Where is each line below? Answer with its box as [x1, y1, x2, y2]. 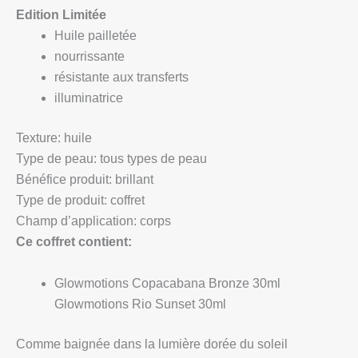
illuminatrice [54, 91, 123, 105]
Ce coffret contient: [16, 235, 132, 249]
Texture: [16, 131, 64, 145]
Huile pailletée [54, 29, 137, 43]
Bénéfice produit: [16, 173, 115, 187]
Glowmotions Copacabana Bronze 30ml [54, 276, 280, 290]
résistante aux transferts [54, 70, 189, 85]
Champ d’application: [16, 214, 140, 229]
